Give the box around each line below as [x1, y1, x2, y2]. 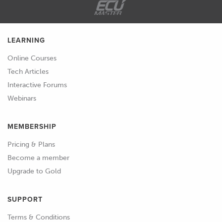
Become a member [7, 153, 69, 162]
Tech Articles [7, 67, 49, 76]
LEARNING [7, 35, 45, 46]
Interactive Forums [7, 80, 67, 89]
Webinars [7, 94, 36, 103]
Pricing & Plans [7, 140, 55, 149]
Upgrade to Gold [7, 166, 61, 175]
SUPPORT [7, 194, 43, 205]
